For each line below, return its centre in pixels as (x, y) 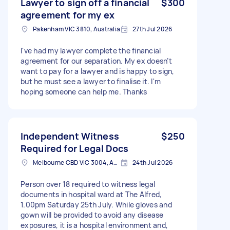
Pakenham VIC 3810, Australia (76, 29)
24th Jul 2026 (153, 162)
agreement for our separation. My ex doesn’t (96, 61)
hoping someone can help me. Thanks (84, 91)
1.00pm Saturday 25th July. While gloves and (96, 204)
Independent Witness (70, 136)
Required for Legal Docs (75, 148)
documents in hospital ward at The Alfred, (91, 194)
